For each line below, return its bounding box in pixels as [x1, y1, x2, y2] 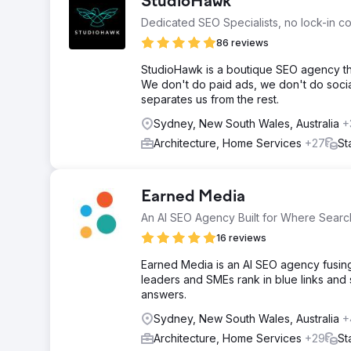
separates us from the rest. [141, 92, 279, 106]
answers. [141, 288, 186, 301]
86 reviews [216, 37, 269, 49]
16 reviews [216, 232, 266, 244]
